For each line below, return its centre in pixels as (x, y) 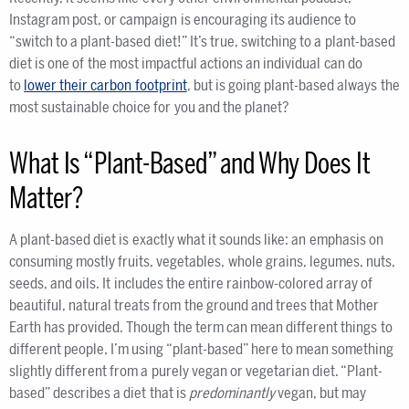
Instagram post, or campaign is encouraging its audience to (183, 20)
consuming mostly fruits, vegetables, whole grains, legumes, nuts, (203, 262)
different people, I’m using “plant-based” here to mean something (202, 349)
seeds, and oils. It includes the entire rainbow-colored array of (191, 283)
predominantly (232, 393)
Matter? (47, 198)
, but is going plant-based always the (293, 85)
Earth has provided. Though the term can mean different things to (201, 327)
